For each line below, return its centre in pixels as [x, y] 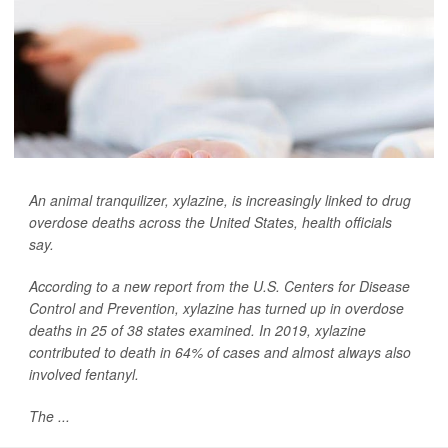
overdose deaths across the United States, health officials [210, 222]
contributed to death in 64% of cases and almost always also [220, 352]
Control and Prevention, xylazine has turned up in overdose [216, 308]
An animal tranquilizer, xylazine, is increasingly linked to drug [220, 200]
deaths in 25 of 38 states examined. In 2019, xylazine [197, 330]
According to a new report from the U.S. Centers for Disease [219, 286]
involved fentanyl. [84, 374]
